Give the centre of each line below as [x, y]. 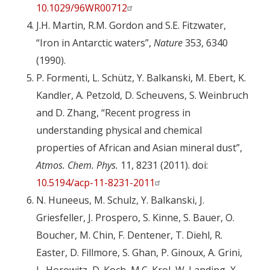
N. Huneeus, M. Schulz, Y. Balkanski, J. [120, 200]
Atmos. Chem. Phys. [77, 165]
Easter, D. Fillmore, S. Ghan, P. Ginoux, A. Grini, [139, 253]
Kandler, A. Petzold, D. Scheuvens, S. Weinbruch [142, 96]
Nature [168, 43]
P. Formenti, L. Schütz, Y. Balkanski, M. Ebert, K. [141, 78]
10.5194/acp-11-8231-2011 [96, 183]
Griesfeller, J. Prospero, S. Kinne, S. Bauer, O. [135, 218]
